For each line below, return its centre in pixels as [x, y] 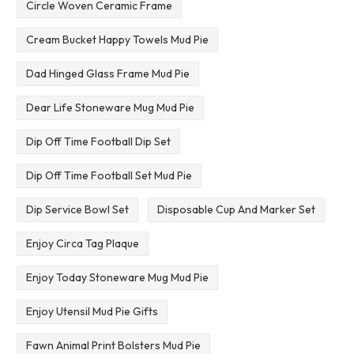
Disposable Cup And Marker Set [236, 210]
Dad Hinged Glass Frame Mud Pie [107, 74]
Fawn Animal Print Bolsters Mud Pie [113, 345]
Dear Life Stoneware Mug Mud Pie [110, 108]
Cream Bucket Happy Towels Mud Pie [117, 40]
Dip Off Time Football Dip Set [98, 142]
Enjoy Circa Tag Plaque [82, 243]
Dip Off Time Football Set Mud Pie [109, 176]
